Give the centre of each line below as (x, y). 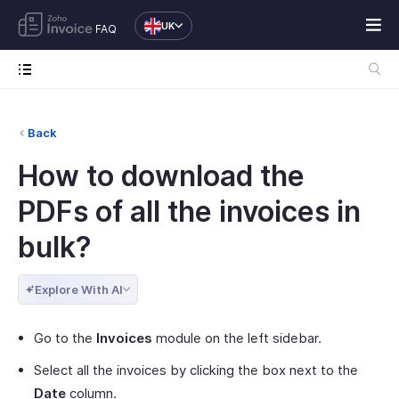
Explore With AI (79, 289)
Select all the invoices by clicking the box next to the (196, 370)
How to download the (161, 176)
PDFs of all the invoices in (189, 212)
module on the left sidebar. (237, 338)
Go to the (65, 338)
